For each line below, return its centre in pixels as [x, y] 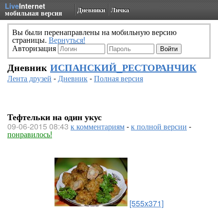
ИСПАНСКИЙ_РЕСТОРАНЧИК [123, 67]
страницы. [30, 40]
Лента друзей [29, 78]
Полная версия [118, 78]
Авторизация [35, 48]
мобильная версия [34, 13]
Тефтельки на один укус [54, 117]
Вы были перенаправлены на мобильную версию [94, 32]
